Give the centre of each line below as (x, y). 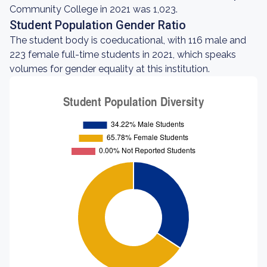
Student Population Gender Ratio (98, 25)
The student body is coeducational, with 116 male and (128, 40)
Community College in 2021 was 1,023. (94, 9)
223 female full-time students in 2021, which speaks (123, 55)
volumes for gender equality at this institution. (110, 69)
